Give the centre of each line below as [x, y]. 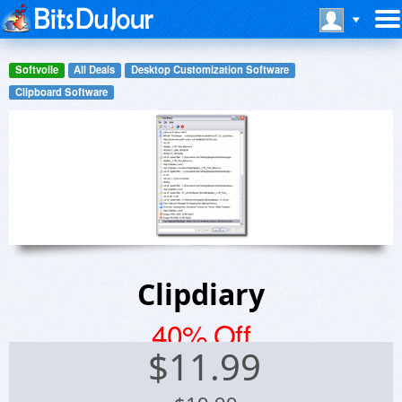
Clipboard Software [61, 91]
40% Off [201, 334]
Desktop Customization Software [210, 70]
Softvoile [36, 70]
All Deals [95, 70]
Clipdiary [201, 294]
